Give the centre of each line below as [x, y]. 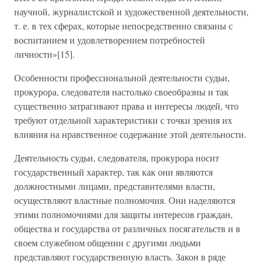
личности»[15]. [44, 54]
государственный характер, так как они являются [113, 172]
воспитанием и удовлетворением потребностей [110, 40]
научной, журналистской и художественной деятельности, [131, 11]
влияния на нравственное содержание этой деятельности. [130, 134]
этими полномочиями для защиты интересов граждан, [123, 214]
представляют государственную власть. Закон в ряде [120, 257]
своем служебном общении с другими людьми [108, 242]
